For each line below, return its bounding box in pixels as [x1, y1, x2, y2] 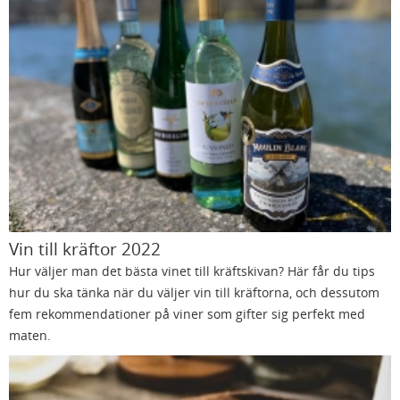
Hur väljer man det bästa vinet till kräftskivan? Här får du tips [9, 262, 375, 280]
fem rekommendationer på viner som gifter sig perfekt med [9, 305, 365, 323]
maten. [9, 327, 51, 345]
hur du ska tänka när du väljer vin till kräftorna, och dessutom [9, 284, 379, 302]
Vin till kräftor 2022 [9, 237, 161, 262]
